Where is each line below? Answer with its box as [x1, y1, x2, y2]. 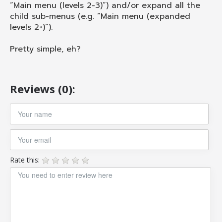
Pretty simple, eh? [10, 43, 81, 55]
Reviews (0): [10, 81, 75, 96]
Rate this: [10, 155, 42, 165]
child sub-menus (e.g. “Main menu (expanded [10, 10, 190, 22]
